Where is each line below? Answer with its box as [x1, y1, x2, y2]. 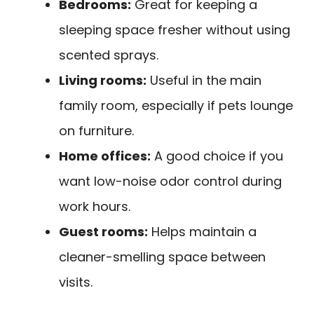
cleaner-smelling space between [59, 247, 266, 266]
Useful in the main [146, 71, 261, 89]
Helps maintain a [148, 222, 257, 240]
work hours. [59, 197, 130, 215]
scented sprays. [59, 46, 158, 64]
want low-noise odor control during [59, 172, 282, 190]
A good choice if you [151, 146, 283, 165]
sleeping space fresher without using [59, 20, 290, 39]
